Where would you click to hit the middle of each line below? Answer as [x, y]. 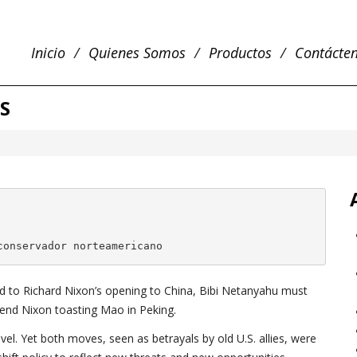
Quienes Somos [137, 53]
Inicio [48, 53]
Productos [240, 53]
